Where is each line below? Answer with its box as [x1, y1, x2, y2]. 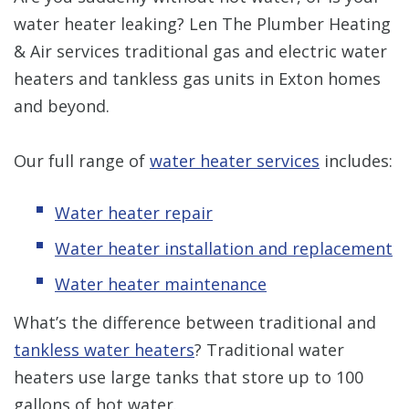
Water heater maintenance [55, 272, 267, 295]
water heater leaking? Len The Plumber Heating [14, 12, 391, 35]
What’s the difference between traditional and [14, 310, 376, 333]
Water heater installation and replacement [55, 236, 393, 259]
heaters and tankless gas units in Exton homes [14, 67, 381, 89]
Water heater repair [55, 201, 213, 224]
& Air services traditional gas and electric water [14, 39, 387, 62]
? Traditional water [194, 338, 344, 361]
